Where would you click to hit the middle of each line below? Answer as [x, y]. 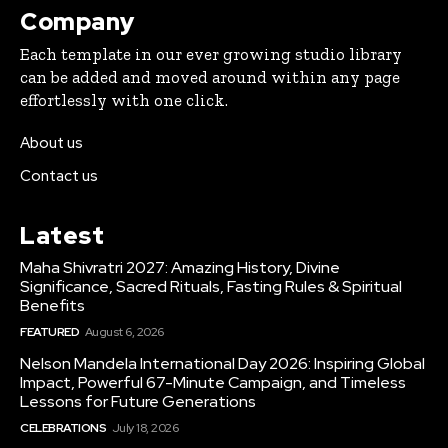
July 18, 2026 [144, 428]
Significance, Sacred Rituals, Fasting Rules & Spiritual [211, 287]
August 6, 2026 [124, 332]
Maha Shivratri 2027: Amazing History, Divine [180, 268]
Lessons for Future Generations [138, 402]
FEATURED [49, 332]
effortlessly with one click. [124, 100]
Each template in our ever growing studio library [211, 54]
